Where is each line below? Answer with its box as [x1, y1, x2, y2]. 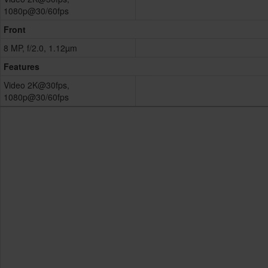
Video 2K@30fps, [4, 79, 69, 92]
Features [4, 60, 39, 73]
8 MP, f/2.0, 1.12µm [4, 42, 77, 54]
